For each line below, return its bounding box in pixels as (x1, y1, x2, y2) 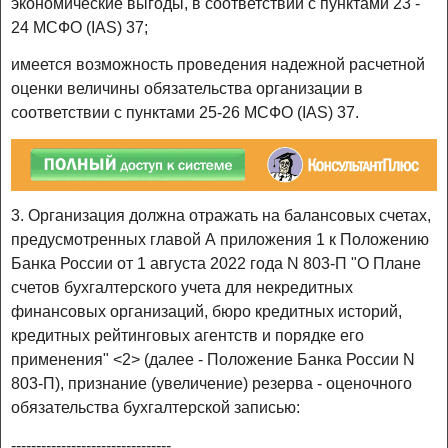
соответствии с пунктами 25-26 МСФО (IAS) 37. (11, 104, 359, 122)
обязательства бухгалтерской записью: (11, 399, 300, 417)
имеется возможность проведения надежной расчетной (11, 56, 425, 74)
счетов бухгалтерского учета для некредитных (11, 279, 353, 297)
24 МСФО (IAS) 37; (11, 19, 148, 37)
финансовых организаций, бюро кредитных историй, (11, 303, 402, 321)
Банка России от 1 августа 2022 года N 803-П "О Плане (11, 255, 421, 273)
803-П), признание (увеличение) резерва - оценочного (11, 375, 412, 393)
